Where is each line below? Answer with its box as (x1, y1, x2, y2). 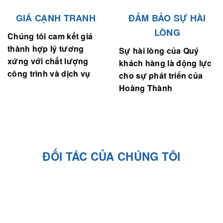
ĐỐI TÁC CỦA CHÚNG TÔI (42, 148, 181, 165)
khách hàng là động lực (119, 57, 212, 69)
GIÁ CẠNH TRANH (15, 11, 96, 25)
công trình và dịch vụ (7, 68, 91, 80)
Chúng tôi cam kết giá (7, 30, 93, 42)
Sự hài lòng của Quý (119, 45, 199, 57)
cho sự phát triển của (119, 70, 203, 82)
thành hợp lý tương (7, 43, 84, 55)
